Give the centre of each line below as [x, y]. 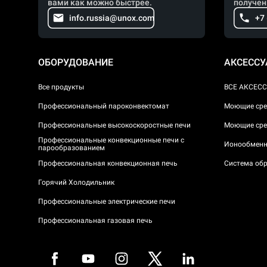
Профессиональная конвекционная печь [108, 163]
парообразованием [72, 148]
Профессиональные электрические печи [107, 201]
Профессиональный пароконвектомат [104, 106]
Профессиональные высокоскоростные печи [114, 125]
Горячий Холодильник [76, 182]
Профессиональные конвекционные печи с [111, 140]
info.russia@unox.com [112, 18]
